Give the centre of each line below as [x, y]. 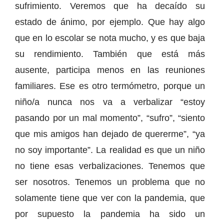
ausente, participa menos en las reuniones [110, 70]
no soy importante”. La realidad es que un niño [110, 150]
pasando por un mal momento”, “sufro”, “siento [110, 118]
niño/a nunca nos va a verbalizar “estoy [110, 102]
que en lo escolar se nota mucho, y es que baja [110, 38]
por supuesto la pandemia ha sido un [110, 214]
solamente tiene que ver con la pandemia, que [110, 198]
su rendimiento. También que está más [110, 54]
